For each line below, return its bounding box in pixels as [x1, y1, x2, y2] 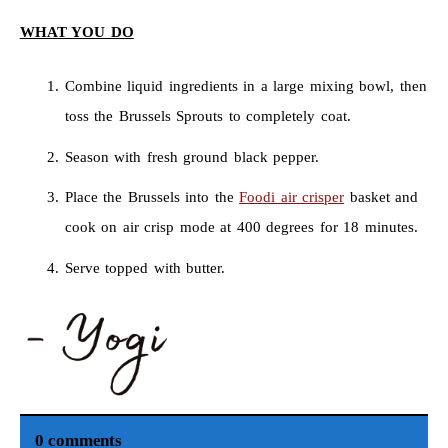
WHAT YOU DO [19, 24, 134, 41]
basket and [344, 189, 419, 206]
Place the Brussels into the [64, 189, 240, 206]
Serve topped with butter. [64, 259, 226, 276]
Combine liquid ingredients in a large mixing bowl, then [64, 78, 427, 95]
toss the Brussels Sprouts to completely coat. [64, 108, 351, 125]
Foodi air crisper [239, 189, 345, 206]
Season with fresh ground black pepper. [64, 148, 320, 165]
